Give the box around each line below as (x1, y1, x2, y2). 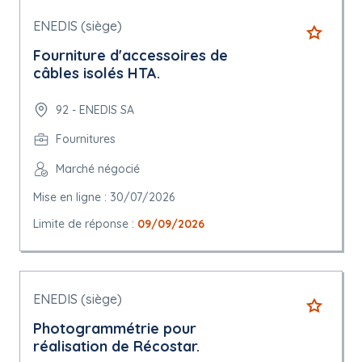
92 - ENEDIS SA (56, 102, 134, 117)
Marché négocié (56, 162, 140, 177)
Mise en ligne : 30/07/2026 (33, 190, 175, 205)
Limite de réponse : (33, 217, 137, 232)
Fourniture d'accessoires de (33, 46, 228, 65)
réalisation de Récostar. (33, 337, 200, 356)
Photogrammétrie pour (33, 319, 196, 339)
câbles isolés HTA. (33, 64, 160, 83)
